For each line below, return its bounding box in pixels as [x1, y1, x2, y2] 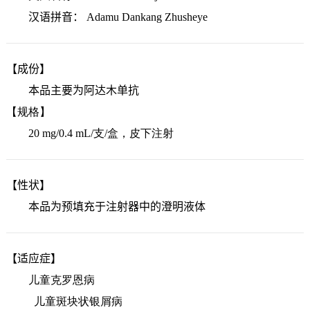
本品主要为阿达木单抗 [6, 84, 139, 96]
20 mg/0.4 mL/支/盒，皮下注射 [6, 127, 174, 139]
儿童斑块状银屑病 [6, 295, 122, 307]
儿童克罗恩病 [6, 273, 95, 286]
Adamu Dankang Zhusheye [86, 10, 208, 23]
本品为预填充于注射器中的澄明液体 [6, 200, 206, 212]
